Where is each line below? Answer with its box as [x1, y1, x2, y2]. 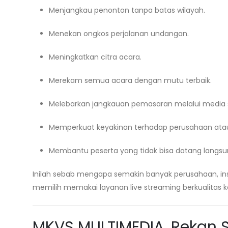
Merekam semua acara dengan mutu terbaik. [49, 75, 212, 85]
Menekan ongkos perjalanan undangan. [49, 28, 189, 39]
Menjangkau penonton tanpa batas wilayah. [49, 5, 205, 15]
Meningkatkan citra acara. [49, 52, 141, 62]
